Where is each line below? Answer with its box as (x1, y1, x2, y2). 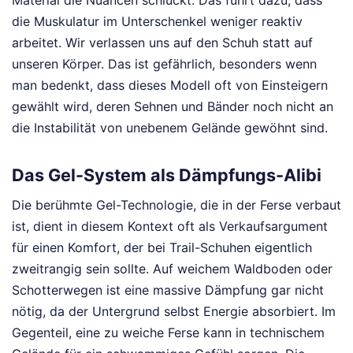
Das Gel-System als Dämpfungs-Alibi (12, 165, 321, 186)
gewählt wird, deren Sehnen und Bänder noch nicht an (12, 98, 333, 114)
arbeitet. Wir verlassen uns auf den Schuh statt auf (12, 34, 313, 50)
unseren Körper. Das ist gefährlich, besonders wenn (12, 55, 317, 72)
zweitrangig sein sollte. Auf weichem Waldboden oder (12, 260, 333, 277)
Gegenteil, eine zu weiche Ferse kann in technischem (12, 324, 325, 340)
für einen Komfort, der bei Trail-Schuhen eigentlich (12, 239, 312, 255)
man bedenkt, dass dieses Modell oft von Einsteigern (12, 76, 328, 93)
